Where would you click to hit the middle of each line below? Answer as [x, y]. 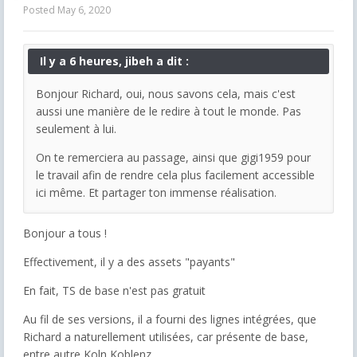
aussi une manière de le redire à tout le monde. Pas [169, 111]
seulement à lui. [76, 128]
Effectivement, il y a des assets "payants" [129, 261]
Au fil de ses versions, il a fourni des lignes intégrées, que [170, 319]
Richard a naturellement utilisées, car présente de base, [166, 336]
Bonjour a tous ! [65, 233]
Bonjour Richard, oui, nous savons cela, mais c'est [166, 93]
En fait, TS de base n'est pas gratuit [114, 290]
